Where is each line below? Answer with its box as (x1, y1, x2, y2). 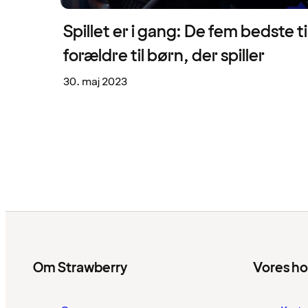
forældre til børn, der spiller (63, 45, 265, 68)
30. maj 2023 (63, 74, 127, 90)
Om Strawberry (33, 258, 127, 278)
